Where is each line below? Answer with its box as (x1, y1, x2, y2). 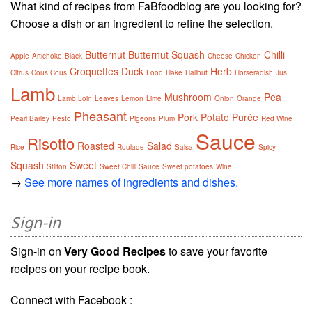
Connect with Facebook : (10, 292, 132, 309)
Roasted (77, 139, 114, 153)
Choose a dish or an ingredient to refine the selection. (10, 15, 273, 32)
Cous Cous (31, 68, 67, 78)
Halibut (185, 68, 208, 78)
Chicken (235, 51, 261, 61)
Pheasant (74, 107, 127, 125)
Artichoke (32, 51, 62, 61)
